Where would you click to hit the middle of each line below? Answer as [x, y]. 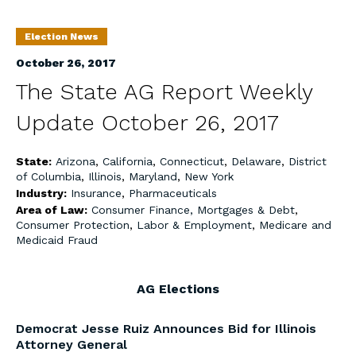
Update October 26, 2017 [147, 123]
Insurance [96, 193]
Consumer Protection [73, 225]
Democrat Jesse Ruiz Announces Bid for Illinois [166, 329]
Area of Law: [53, 210]
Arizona [75, 161]
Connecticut [192, 161]
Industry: [43, 193]
